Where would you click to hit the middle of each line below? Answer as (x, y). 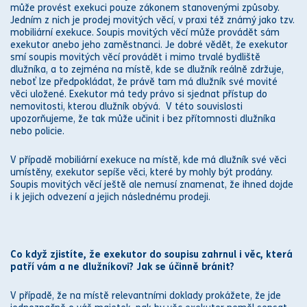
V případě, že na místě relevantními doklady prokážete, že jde (146, 296)
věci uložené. (40, 94)
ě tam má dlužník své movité (213, 82)
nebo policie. (37, 131)
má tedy (129, 94)
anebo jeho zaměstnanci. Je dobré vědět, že (149, 45)
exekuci (90, 8)
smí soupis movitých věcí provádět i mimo (104, 57)
